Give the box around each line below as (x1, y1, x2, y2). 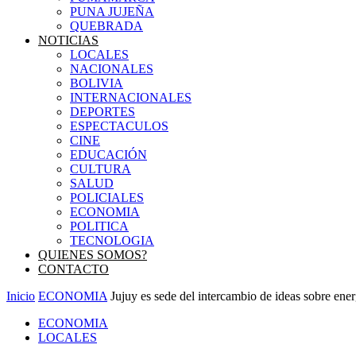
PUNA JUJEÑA (70, 5, 154, 18)
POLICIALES (70, 191, 144, 204)
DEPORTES (70, 105, 135, 118)
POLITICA (70, 219, 129, 233)
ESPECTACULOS (70, 119, 168, 133)
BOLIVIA (70, 76, 123, 90)
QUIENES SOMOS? (38, 248, 147, 261)
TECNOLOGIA (70, 234, 154, 247)
